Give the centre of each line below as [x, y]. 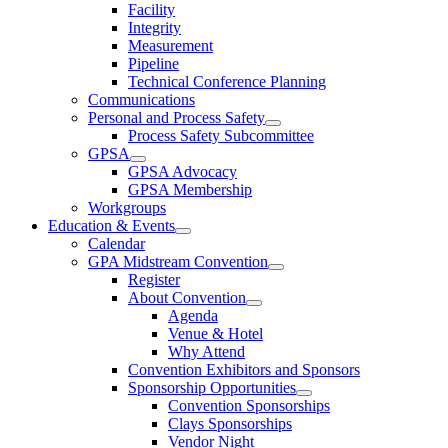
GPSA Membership [190, 189]
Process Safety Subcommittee [221, 135]
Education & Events [111, 225]
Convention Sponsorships [249, 405]
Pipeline [153, 63]
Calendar [116, 243]
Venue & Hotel [215, 333]
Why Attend [206, 351]
